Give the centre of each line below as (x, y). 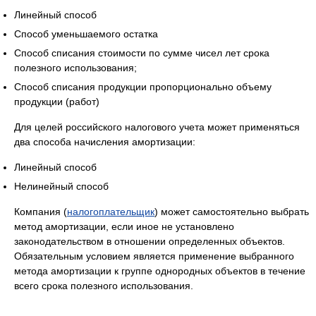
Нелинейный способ (61, 186)
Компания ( (41, 212)
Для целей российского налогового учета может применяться (157, 127)
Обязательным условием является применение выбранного (154, 256)
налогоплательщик (111, 212)
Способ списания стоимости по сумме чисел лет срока (142, 53)
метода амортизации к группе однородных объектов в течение (160, 271)
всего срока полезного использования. (104, 286)
